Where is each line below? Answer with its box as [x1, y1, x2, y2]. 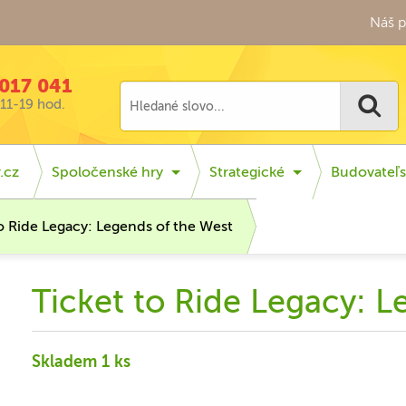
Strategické [209, 163, 285, 180]
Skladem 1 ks [32, 352, 131, 372]
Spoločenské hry [52, 163, 163, 180]
